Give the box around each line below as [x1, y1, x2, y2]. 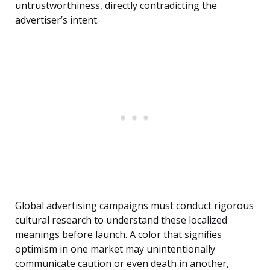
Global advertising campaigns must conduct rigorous [15, 199, 254, 213]
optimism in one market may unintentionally [15, 242, 215, 256]
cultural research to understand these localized [15, 213, 227, 227]
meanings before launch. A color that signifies [15, 228, 222, 242]
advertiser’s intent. [15, 13, 99, 27]
